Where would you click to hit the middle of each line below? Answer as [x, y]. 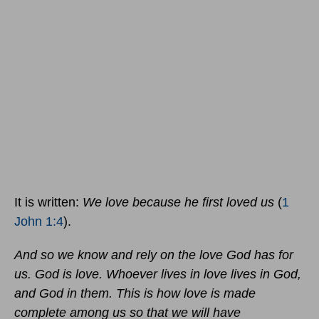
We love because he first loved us [180, 203]
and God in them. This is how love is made [135, 294]
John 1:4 [39, 222]
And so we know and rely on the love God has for [154, 255]
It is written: [48, 203]
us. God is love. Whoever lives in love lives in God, [158, 274]
